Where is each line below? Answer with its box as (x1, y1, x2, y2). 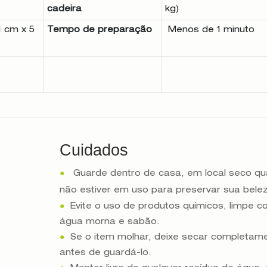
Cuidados (60, 141, 129, 159)
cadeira (46, 5, 82, 14)
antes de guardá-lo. (60, 249, 152, 257)
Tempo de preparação (46, 26, 152, 35)
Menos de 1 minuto (164, 26, 254, 35)
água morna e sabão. (60, 218, 160, 226)
